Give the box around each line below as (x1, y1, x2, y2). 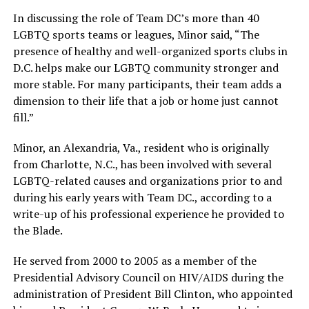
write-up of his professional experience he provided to (12, 206, 284, 222)
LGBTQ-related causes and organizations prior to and (12, 173, 282, 189)
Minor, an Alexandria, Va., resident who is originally (12, 140, 269, 156)
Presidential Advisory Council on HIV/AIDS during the (12, 270, 283, 286)
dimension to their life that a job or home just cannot (12, 93, 279, 109)
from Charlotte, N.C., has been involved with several (12, 157, 272, 172)
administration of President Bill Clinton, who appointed (12, 286, 292, 302)
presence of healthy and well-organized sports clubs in (12, 43, 288, 59)
